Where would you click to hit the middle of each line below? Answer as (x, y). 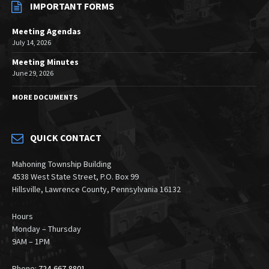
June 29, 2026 (33, 73)
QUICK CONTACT (66, 138)
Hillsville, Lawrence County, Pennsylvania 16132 (96, 189)
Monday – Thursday (47, 229)
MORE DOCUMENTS (45, 97)
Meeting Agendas (47, 31)
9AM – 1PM (31, 241)
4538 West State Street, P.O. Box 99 (75, 177)
